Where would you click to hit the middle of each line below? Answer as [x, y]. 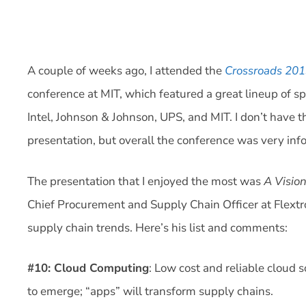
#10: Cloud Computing [88, 268]
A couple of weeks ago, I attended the [126, 71]
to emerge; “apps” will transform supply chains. [150, 291]
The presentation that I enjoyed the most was [145, 181]
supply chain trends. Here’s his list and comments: [157, 227]
